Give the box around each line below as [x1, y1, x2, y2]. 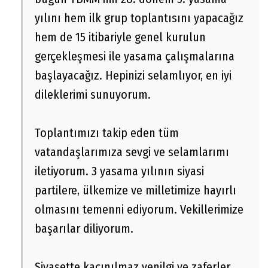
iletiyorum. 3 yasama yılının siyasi [35, 164, 204, 179]
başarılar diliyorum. [35, 221, 133, 236]
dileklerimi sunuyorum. [35, 87, 151, 102]
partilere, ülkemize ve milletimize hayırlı [35, 183, 236, 198]
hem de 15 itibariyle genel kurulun [35, 30, 206, 45]
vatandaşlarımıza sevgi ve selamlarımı [35, 145, 229, 160]
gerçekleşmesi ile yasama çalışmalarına [35, 49, 234, 64]
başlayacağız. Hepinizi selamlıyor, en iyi [35, 68, 232, 83]
